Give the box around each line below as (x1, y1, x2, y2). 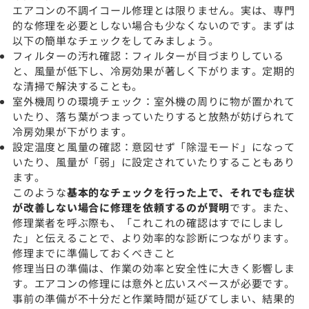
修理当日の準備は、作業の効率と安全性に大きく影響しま (12, 260, 295, 275)
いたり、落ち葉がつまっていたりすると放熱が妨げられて (12, 108, 295, 123)
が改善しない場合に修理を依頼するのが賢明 (12, 199, 230, 215)
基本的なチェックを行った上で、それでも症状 (66, 184, 295, 199)
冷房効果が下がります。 (12, 123, 132, 139)
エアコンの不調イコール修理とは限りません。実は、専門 (12, 2, 295, 17)
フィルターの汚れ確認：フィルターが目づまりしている (12, 48, 284, 63)
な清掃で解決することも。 (12, 78, 143, 93)
